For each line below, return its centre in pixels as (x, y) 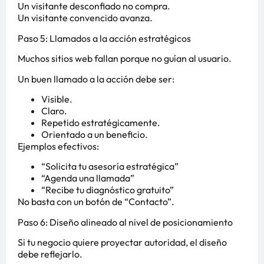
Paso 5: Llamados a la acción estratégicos (104, 38)
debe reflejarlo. (50, 254)
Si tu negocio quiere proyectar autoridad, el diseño (122, 242)
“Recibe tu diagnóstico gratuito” (108, 190)
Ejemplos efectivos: (58, 146)
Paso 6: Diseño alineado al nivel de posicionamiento (125, 222)
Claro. (54, 111)
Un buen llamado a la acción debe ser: (96, 79)
